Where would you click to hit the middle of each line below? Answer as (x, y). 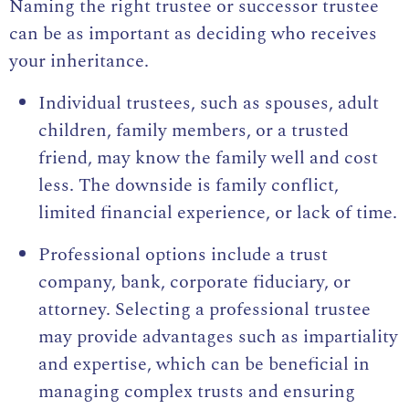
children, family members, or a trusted (194, 131)
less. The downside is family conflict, (189, 186)
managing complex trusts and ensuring (197, 392)
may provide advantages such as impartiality (218, 337)
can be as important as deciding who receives (193, 34)
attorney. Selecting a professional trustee (204, 310)
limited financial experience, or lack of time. (218, 213)
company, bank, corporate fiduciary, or (194, 283)
